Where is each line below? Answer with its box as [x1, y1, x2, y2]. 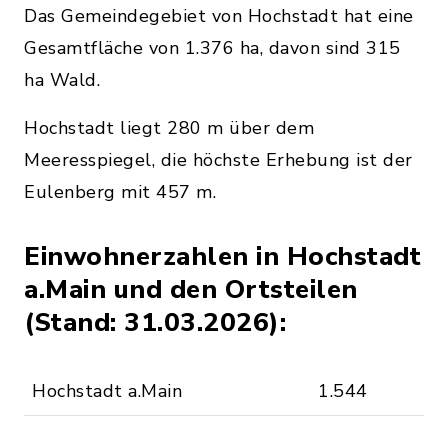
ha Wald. [24, 68, 100, 92]
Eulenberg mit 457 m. [24, 180, 216, 204]
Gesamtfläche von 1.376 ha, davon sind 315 [24, 36, 401, 60]
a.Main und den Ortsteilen [24, 272, 358, 307]
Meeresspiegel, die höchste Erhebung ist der [24, 148, 413, 172]
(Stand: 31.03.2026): [24, 305, 286, 340]
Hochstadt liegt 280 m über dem [24, 116, 314, 140]
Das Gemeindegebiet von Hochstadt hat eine [24, 4, 414, 28]
